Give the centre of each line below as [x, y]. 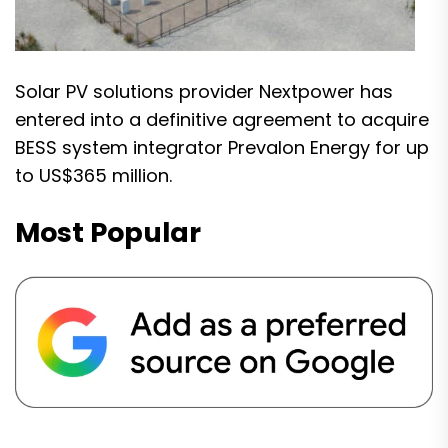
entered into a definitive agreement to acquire [222, 119]
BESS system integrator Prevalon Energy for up [222, 147]
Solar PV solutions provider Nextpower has [204, 91]
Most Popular [108, 232]
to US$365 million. [93, 175]
